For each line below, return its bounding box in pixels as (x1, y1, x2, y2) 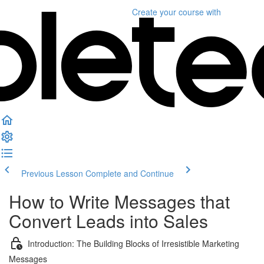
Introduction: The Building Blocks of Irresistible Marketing (28, 237, 239, 249)
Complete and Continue (85, 167, 174, 179)
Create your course (132, 6, 204, 18)
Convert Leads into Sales (9, 208, 208, 233)
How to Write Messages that (9, 189, 230, 214)
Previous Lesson (21, 167, 83, 179)
